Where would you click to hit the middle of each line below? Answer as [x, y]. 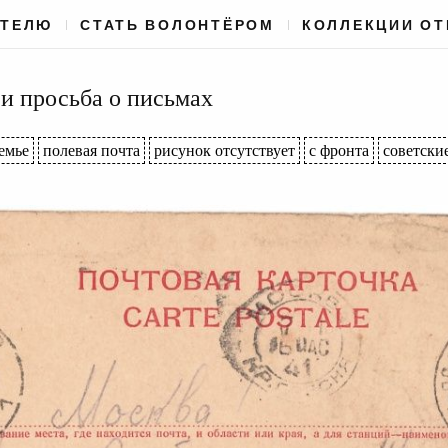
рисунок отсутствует [224, 150]
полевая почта [91, 150]
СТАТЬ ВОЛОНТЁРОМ [177, 25]
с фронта [338, 150]
